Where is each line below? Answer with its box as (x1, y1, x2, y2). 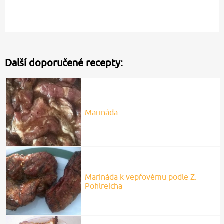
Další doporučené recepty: (5, 56, 123, 68)
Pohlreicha (84, 181, 122, 190)
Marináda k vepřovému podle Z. (84, 172, 197, 181)
